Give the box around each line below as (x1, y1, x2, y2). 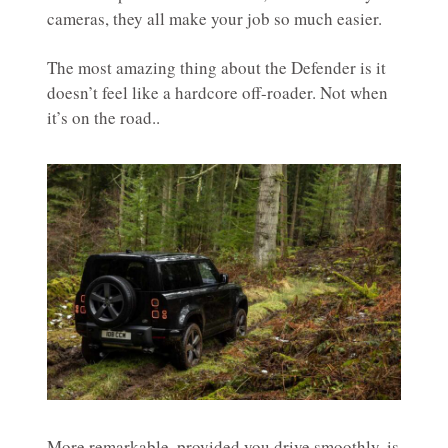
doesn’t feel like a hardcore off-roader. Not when (47, 81, 388, 105)
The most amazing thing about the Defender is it (47, 56, 386, 80)
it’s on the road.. (47, 106, 160, 130)
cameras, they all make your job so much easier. (47, 7, 382, 31)
